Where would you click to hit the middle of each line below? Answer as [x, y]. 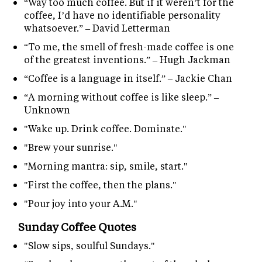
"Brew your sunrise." [71, 147]
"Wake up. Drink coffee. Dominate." [105, 129]
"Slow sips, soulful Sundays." [89, 246]
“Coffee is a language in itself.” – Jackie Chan [128, 78]
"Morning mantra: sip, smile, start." [106, 166]
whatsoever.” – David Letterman [97, 28]
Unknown [47, 110]
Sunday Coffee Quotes [77, 227]
